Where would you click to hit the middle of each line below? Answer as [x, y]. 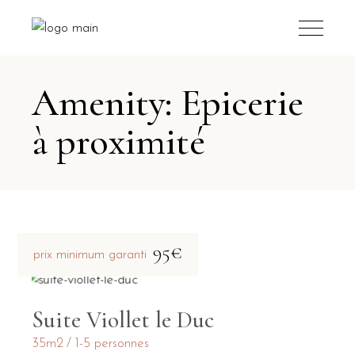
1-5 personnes [113, 344]
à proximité [119, 142]
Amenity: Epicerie [168, 103]
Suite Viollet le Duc [123, 320]
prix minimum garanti [90, 255]
